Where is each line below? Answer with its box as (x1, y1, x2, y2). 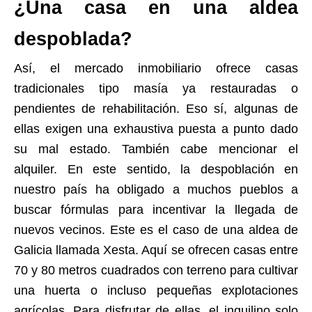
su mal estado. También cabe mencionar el (14, 142, 298, 157)
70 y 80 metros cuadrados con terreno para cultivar (14, 263, 298, 278)
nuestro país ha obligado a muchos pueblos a (14, 182, 298, 197)
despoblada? (14, 29, 132, 50)
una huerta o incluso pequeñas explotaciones (14, 283, 298, 298)
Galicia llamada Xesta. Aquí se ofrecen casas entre (14, 243, 298, 258)
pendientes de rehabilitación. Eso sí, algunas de (14, 102, 298, 116)
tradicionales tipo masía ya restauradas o (14, 81, 298, 96)
